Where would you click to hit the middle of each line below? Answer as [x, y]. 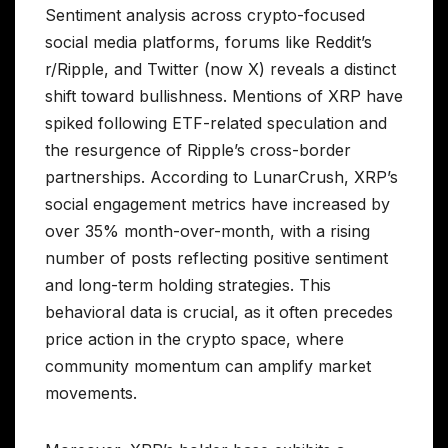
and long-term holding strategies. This [188, 284]
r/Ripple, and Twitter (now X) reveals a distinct [220, 68]
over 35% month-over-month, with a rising [207, 230]
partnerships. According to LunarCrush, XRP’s [221, 176]
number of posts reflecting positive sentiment [216, 257]
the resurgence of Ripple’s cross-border [198, 149]
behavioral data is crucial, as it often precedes [219, 311]
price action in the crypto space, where [194, 338]
